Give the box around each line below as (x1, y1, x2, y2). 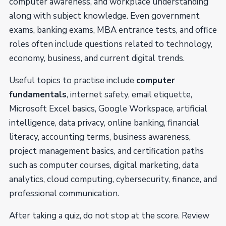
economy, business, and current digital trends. (9, 52, 185, 64)
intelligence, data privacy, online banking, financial (9, 117, 199, 129)
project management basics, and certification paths (9, 145, 204, 157)
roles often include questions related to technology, (9, 38, 212, 50)
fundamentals (9, 89, 67, 100)
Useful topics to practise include (9, 75, 136, 86)
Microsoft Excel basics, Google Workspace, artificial (9, 103, 207, 115)
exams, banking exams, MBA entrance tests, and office (9, 24, 217, 36)
